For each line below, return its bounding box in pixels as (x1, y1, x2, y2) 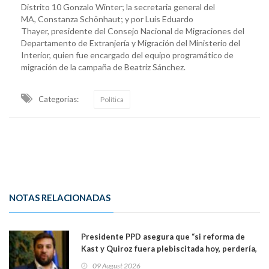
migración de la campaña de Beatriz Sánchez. (21, 61, 186, 72)
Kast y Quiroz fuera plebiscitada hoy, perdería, (81, 243, 257, 253)
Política (100, 94, 124, 104)
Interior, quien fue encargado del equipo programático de (21, 49, 234, 60)
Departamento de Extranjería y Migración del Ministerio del (21, 37, 240, 48)
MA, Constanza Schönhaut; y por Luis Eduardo (21, 13, 193, 24)
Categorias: (38, 94, 79, 104)
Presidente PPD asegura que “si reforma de (81, 231, 245, 241)
